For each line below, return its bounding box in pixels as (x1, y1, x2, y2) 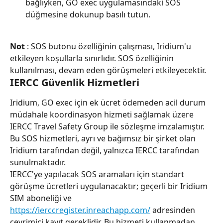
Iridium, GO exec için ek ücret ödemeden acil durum (10, 97, 208, 109)
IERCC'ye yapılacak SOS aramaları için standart (10, 169, 186, 180)
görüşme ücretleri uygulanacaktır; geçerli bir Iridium (10, 181, 210, 192)
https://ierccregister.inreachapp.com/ (10, 205, 150, 216)
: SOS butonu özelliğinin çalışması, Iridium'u (25, 41, 193, 52)
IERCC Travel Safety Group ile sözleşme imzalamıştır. (10, 121, 207, 132)
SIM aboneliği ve (10, 193, 74, 204)
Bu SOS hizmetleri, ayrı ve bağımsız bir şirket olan (10, 133, 198, 144)
